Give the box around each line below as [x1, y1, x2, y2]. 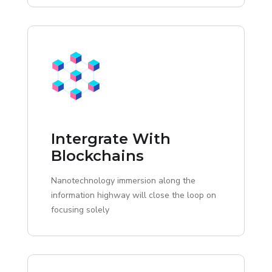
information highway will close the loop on [51, 189, 216, 202]
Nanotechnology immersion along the [51, 175, 195, 187]
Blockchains [51, 147, 144, 165]
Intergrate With [51, 130, 171, 148]
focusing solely [51, 204, 109, 216]
